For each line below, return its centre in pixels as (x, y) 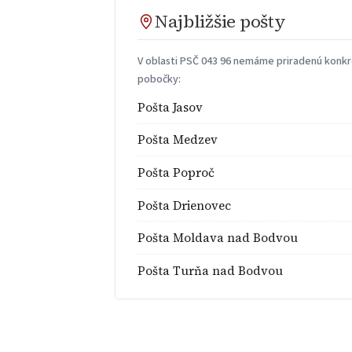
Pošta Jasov (170, 107)
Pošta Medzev (178, 140)
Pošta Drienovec (185, 205)
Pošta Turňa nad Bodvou (211, 270)
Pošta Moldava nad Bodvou (218, 238)
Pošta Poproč (176, 172)
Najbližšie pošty (220, 22)
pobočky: (159, 79)
